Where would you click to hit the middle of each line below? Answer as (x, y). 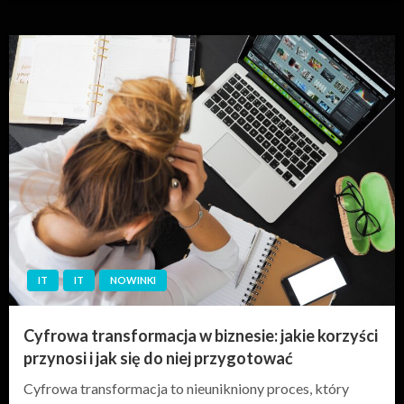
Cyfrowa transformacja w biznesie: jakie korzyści (201, 335)
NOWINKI (133, 280)
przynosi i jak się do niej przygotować (158, 358)
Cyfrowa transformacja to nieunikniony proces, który (186, 388)
